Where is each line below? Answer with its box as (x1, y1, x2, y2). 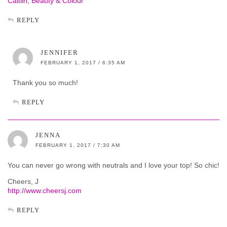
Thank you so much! (13, 78, 78, 87)
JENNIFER (41, 48, 79, 56)
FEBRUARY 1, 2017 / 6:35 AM (41, 59, 125, 65)
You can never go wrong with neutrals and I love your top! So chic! (8, 161, 219, 169)
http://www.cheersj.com (8, 186, 82, 195)
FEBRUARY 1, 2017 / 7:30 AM (35, 142, 120, 148)
